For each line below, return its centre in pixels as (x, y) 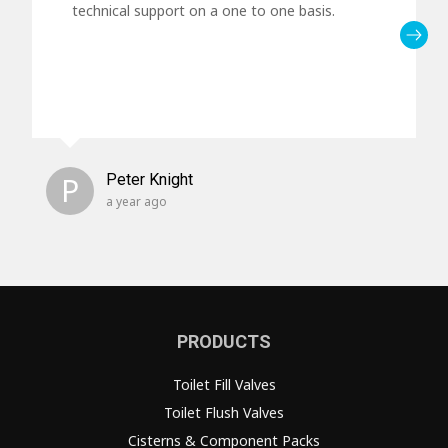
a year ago (136, 201)
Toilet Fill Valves (224, 384)
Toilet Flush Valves (224, 412)
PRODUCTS (224, 341)
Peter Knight (149, 179)
